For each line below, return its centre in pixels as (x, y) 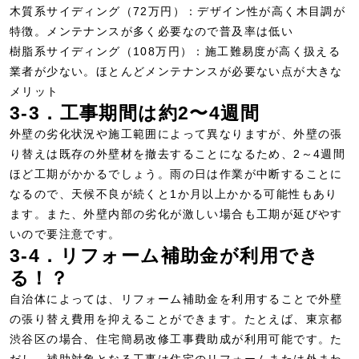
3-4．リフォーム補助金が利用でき (165, 256)
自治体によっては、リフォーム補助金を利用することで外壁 (176, 299)
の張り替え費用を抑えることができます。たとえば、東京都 (176, 319)
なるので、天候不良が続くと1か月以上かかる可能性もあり (174, 194)
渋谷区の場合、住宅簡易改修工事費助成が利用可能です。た (176, 339)
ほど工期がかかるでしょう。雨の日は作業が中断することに (176, 174)
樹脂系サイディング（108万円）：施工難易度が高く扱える (175, 51)
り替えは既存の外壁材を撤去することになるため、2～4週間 (178, 154)
